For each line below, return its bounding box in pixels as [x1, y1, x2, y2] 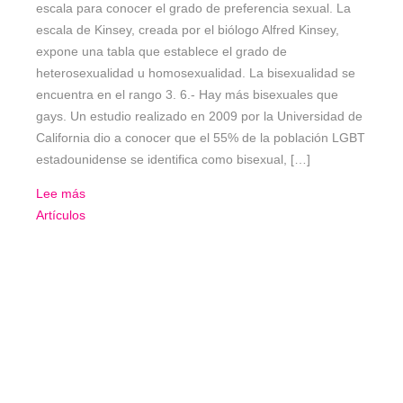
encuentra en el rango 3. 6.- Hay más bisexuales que [36, 87, 338, 103]
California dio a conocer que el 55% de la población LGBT [36, 130, 365, 146]
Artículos [36, 208, 85, 223]
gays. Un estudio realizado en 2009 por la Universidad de [36, 109, 363, 124]
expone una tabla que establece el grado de [36, 44, 287, 59]
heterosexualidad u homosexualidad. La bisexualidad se [36, 66, 355, 81]
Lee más [36, 186, 85, 201]
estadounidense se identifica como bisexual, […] [36, 152, 310, 167]
